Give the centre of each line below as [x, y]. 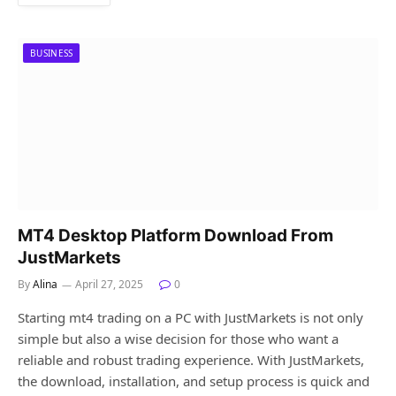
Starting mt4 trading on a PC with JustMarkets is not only [190, 318]
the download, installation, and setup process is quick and [194, 381]
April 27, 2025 [109, 285]
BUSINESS [52, 53]
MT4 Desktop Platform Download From [175, 236]
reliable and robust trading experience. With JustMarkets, [191, 360]
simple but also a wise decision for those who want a [178, 339]
